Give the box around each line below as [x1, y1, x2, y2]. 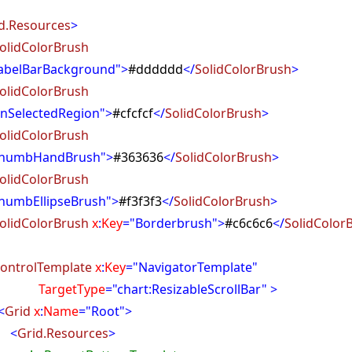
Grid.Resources [17, 324, 109, 342]
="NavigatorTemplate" [126, 258, 258, 276]
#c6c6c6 [225, 214, 273, 232]
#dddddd [128, 60, 184, 78]
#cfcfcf [112, 104, 154, 122]
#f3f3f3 [119, 192, 163, 210]
